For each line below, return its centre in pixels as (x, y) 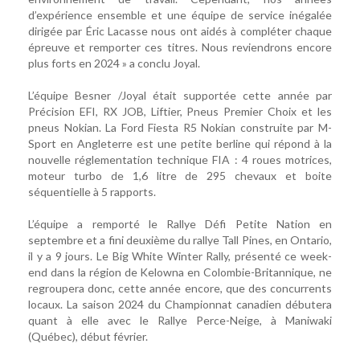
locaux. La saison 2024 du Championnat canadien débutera (180, 305)
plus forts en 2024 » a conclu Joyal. (114, 63)
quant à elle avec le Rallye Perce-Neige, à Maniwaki (180, 321)
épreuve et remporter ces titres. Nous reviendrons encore (180, 47)
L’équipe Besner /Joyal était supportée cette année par (180, 96)
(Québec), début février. (88, 337)
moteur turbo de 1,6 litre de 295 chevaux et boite (180, 176)
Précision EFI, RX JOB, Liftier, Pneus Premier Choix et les (180, 112)
